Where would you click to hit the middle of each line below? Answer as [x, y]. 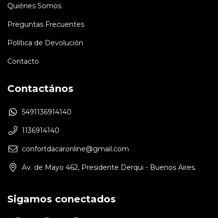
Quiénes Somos [34, 6]
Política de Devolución [45, 43]
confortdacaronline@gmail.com [75, 149]
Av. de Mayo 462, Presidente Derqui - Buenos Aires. [109, 167]
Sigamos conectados [62, 199]
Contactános [40, 88]
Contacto [23, 61]
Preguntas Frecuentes [46, 24]
